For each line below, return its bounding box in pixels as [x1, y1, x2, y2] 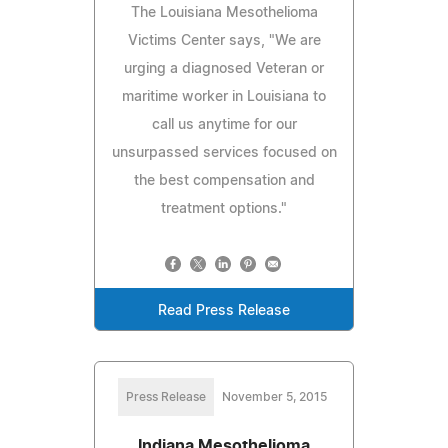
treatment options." [161, 201, 287, 216]
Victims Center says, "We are [127, 33, 321, 48]
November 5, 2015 [221, 390, 327, 403]
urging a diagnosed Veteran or [124, 61, 324, 76]
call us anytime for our [151, 117, 297, 132]
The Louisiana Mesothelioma [130, 5, 318, 20]
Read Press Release [158, 303, 290, 318]
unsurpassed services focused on [111, 145, 337, 160]
